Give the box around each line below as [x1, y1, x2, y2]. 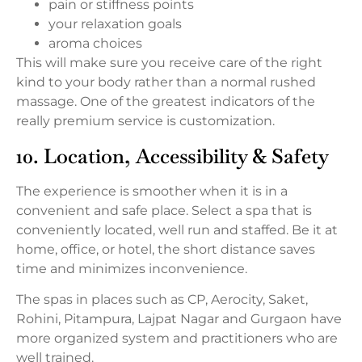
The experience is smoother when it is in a [16, 183, 288, 199]
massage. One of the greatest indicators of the [16, 94, 315, 110]
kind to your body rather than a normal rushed [16, 74, 316, 90]
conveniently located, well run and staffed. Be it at [16, 221, 338, 238]
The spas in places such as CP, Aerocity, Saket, [16, 292, 308, 308]
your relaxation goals [48, 16, 182, 32]
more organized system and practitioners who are [16, 330, 338, 347]
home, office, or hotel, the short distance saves [16, 241, 315, 257]
